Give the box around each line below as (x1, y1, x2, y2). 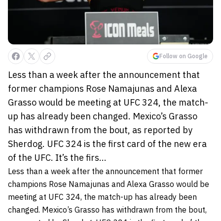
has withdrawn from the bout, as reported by (8, 124, 192, 136)
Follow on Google (159, 52, 208, 60)
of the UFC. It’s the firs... (8, 151, 107, 163)
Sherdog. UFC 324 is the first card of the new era (8, 138, 207, 149)
